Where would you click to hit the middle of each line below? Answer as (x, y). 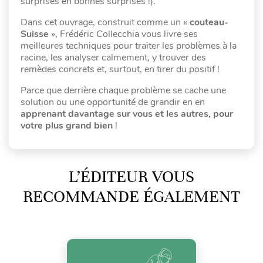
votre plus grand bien (67, 125)
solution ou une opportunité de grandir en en (113, 102)
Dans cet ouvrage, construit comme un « (105, 22)
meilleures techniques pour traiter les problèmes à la (129, 45)
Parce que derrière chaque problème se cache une (123, 90)
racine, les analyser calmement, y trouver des (113, 57)
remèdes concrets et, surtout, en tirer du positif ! (120, 69)
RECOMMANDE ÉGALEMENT (131, 196)
